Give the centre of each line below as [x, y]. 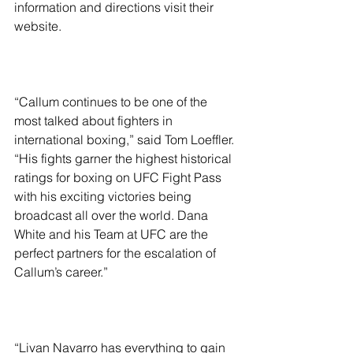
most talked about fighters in [95, 121]
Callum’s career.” [61, 272]
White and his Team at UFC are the [113, 234]
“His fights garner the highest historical [124, 158]
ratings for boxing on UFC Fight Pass [119, 177]
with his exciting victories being [104, 196]
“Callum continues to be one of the [112, 102]
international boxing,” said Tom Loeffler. [126, 139]
